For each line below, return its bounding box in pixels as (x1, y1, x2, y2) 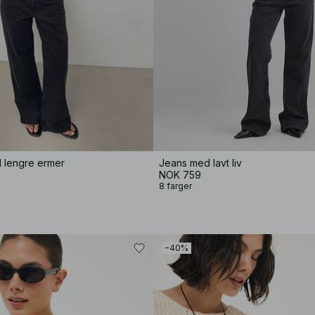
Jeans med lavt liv (159, 157, 242, 169)
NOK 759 (159, 169, 201, 181)
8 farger (159, 181, 192, 191)
